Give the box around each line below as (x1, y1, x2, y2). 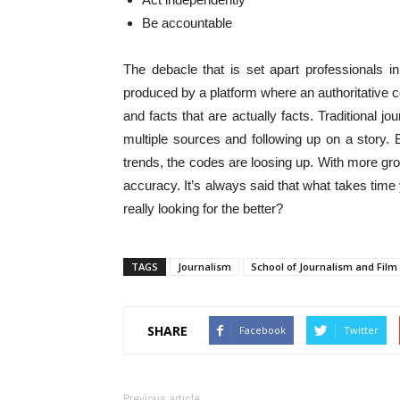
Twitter (344, 323, 379, 337)
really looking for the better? (123, 201, 283, 216)
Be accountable (142, 15, 232, 30)
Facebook (239, 323, 286, 337)
